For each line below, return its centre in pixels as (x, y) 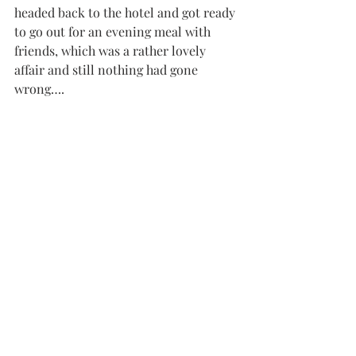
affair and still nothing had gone (108, 70)
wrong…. (39, 89)
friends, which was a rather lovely (112, 51)
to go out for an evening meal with (114, 32)
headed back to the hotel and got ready (126, 13)
